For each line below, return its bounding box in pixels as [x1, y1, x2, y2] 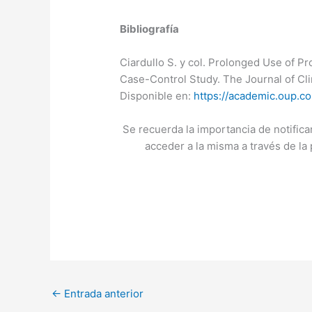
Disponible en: [120, 88, 194, 102]
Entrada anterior [61, 286, 143, 300]
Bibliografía [120, 22, 180, 36]
